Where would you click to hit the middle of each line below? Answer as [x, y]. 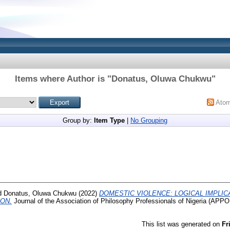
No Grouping [149, 120]
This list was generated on [182, 224]
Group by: [78, 120]
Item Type [109, 120]
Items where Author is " [63, 79]
